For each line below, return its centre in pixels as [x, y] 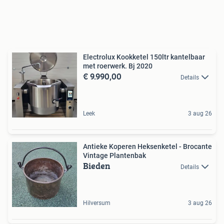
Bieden [97, 165]
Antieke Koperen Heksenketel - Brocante [147, 146]
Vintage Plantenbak [114, 155]
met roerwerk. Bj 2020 [118, 66]
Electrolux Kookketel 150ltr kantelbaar [144, 57]
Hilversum [97, 203]
